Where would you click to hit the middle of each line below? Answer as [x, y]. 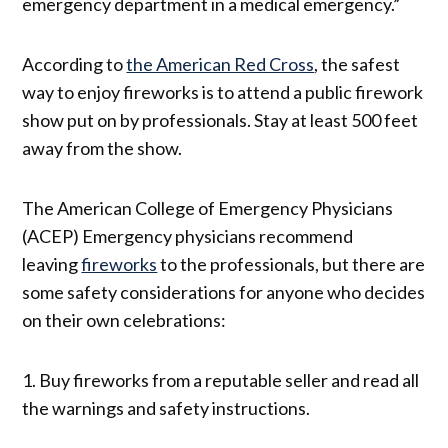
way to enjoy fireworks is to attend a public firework [223, 91]
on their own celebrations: [124, 319]
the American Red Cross [220, 63]
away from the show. [104, 147]
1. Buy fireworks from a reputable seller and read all [221, 379]
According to [74, 63]
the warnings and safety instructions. [166, 407]
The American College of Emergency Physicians [208, 207]
